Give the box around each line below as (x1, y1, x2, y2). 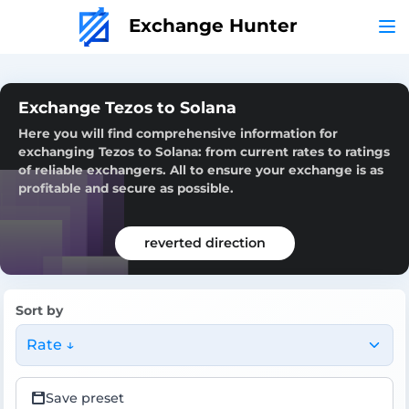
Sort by (16, 301, 63, 319)
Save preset (46, 389, 124, 406)
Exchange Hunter (122, 14, 298, 37)
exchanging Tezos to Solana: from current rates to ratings (18, 143, 390, 159)
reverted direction (143, 234, 266, 251)
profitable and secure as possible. (18, 180, 234, 195)
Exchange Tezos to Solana (18, 97, 236, 117)
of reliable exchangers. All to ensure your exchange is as (18, 162, 383, 177)
